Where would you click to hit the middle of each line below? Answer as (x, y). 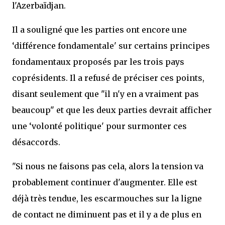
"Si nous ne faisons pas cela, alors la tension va (108, 166)
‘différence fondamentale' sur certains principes (111, 46)
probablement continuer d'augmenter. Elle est (105, 182)
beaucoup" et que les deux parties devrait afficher (112, 110)
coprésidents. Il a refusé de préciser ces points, (108, 78)
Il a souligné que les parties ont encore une (99, 30)
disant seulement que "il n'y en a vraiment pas (105, 94)
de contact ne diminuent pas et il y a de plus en (107, 214)
